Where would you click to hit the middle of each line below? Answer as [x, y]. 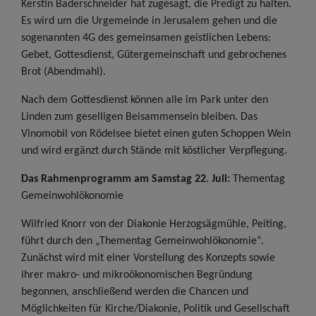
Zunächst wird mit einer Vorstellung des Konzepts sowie [148, 258]
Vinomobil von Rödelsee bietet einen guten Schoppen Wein [156, 134]
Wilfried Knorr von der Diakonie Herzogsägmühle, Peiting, [154, 224]
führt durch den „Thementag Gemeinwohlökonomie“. [142, 241]
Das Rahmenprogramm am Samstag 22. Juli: [127, 179]
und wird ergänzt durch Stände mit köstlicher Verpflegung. [154, 151]
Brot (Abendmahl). [63, 72]
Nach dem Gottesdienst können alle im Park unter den [145, 100]
